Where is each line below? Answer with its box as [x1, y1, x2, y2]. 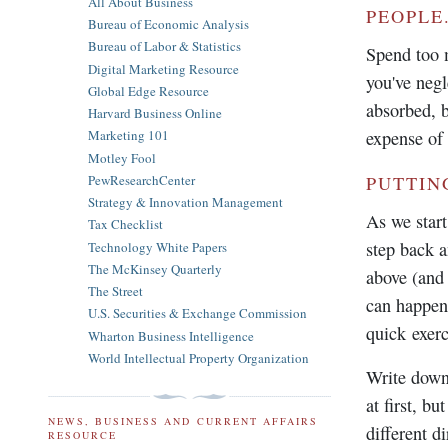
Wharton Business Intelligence [88, 326, 254, 345]
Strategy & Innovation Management [88, 193, 283, 212]
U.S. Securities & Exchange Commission [88, 304, 307, 323]
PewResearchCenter [88, 170, 195, 189]
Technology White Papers [88, 237, 227, 256]
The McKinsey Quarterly [88, 259, 222, 278]
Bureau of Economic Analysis [88, 15, 249, 34]
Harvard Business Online [88, 104, 222, 123]
